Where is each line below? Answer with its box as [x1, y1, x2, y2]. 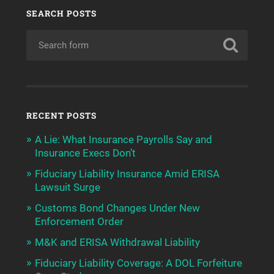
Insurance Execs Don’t [34, 147, 136, 160]
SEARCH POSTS [26, 8, 97, 20]
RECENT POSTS [26, 110, 97, 122]
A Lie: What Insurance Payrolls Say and [34, 133, 212, 146]
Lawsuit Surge [34, 181, 100, 194]
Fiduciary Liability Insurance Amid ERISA [34, 168, 220, 180]
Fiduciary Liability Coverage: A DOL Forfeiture [34, 257, 242, 270]
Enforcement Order [34, 215, 124, 228]
